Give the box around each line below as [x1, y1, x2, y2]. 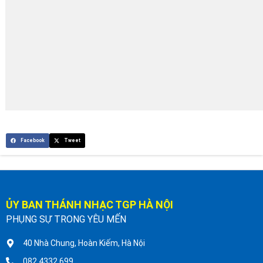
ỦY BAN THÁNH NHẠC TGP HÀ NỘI [6, 198, 173, 211]
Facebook [20, 137, 45, 143]
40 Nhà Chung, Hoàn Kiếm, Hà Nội [22, 238, 145, 248]
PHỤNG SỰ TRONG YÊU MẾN [6, 214, 126, 225]
